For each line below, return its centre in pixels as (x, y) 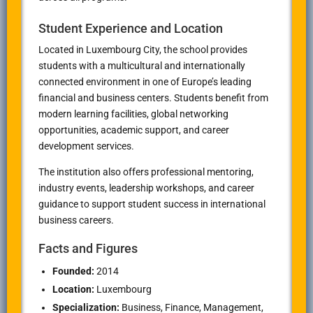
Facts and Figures (88, 249)
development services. (86, 146)
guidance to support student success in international (152, 204)
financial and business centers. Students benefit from (153, 98)
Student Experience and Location (131, 29)
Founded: (73, 271)
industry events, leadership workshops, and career (146, 188)
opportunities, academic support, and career (134, 130)
